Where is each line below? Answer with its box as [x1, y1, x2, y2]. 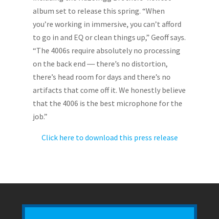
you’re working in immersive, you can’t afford [33, 19, 182, 29]
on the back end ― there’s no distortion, [33, 59, 168, 69]
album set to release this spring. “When [33, 6, 165, 16]
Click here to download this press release [41, 132, 178, 143]
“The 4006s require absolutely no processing [33, 45, 181, 56]
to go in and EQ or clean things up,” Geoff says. [33, 32, 186, 43]
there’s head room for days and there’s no [33, 72, 171, 82]
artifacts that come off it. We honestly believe [33, 85, 186, 95]
